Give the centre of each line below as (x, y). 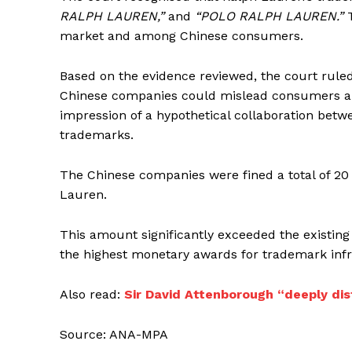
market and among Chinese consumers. (181, 36)
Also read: (92, 295)
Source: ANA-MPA (114, 335)
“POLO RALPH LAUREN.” (269, 16)
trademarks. (97, 135)
